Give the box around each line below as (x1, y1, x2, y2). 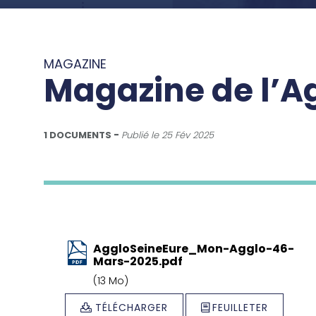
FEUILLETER (212, 300, 268, 315)
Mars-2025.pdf (93, 253, 183, 269)
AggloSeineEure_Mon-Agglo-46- (93, 240, 294, 257)
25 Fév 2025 (162, 128, 214, 142)
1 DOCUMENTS (44, 128, 111, 142)
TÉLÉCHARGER (95, 300, 168, 315)
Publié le (121, 128, 162, 142)
